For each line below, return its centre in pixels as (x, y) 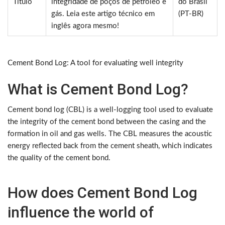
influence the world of (81, 212)
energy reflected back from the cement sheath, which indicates (110, 146)
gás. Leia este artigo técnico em (103, 14)
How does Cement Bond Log (102, 193)
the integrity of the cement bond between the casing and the (107, 122)
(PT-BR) (191, 14)
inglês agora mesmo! (85, 26)
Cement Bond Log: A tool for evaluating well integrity (95, 63)
